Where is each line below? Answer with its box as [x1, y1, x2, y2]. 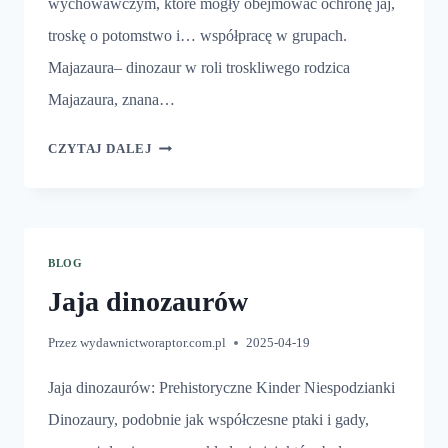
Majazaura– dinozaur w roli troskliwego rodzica [48, 58, 350, 76]
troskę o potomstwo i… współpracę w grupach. [48, 26, 347, 44]
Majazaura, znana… [48, 90, 175, 108]
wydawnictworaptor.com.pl [80, 335, 227, 350]
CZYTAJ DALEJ [48, 141, 153, 156]
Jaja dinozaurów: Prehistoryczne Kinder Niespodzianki [48, 378, 395, 396]
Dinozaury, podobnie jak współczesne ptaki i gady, [48, 410, 369, 428]
